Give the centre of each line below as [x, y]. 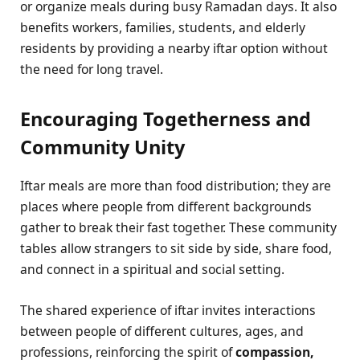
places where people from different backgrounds [166, 207]
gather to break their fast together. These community [178, 228]
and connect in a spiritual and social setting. [152, 270]
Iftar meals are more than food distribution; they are [176, 186]
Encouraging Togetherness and [166, 119]
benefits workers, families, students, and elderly [163, 27]
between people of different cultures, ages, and [162, 331]
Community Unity [102, 147]
